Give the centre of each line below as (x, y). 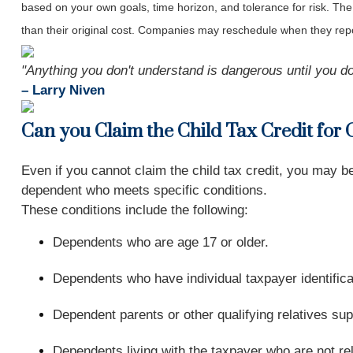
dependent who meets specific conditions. (144, 190)
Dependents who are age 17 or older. (160, 242)
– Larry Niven (63, 90)
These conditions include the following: (134, 210)
